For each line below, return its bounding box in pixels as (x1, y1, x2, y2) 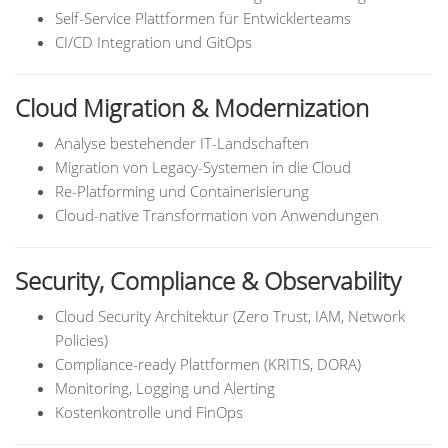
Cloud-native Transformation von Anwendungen (55, 205, 379, 225)
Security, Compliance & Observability (15, 264, 401, 297)
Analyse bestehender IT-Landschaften (55, 133, 309, 153)
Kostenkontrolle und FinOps (55, 402, 243, 422)
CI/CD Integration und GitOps (55, 32, 252, 52)
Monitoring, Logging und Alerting (55, 378, 275, 398)
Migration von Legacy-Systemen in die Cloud (55, 157, 351, 177)
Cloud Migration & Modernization (15, 91, 369, 124)
